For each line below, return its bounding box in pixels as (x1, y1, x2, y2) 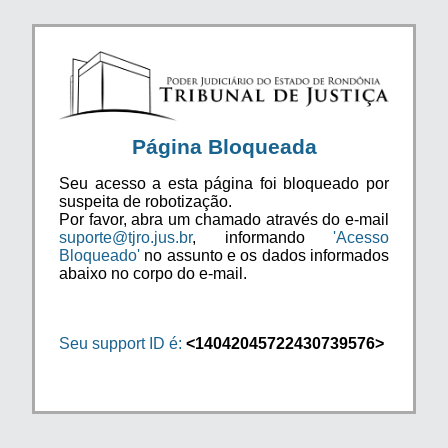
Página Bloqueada (131, 134, 317, 158)
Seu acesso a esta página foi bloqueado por (59, 174, 389, 192)
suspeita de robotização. (59, 192, 232, 210)
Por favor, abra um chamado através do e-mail (59, 210, 389, 228)
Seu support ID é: (59, 334, 182, 352)
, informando (192, 228, 333, 246)
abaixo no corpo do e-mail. (59, 264, 247, 282)
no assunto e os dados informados (140, 246, 389, 264)
